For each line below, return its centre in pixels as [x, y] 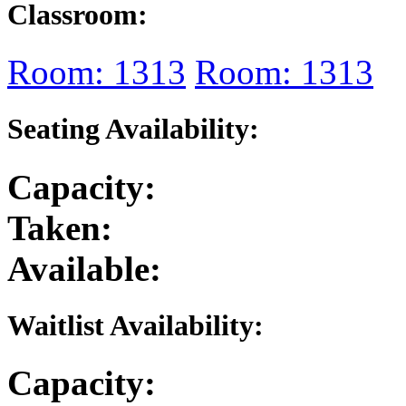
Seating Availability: [133, 129]
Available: [84, 268]
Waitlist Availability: [135, 325]
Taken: [60, 227]
